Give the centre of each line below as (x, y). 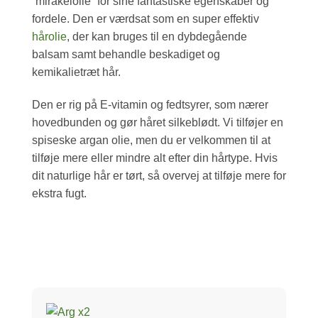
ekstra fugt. (59, 193)
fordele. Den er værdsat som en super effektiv (146, 18)
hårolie (49, 36)
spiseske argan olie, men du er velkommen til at (151, 140)
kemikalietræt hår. (76, 72)
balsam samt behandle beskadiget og (126, 54)
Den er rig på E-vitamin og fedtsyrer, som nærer (150, 104)
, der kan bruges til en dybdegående (157, 36)
